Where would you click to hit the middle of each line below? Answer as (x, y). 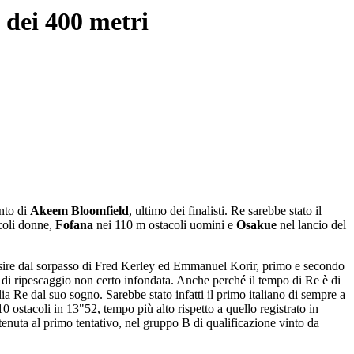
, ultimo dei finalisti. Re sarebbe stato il (225, 211)
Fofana (74, 225)
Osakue (256, 225)
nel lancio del (311, 225)
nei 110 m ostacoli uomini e (165, 225)
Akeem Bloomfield (79, 211)
